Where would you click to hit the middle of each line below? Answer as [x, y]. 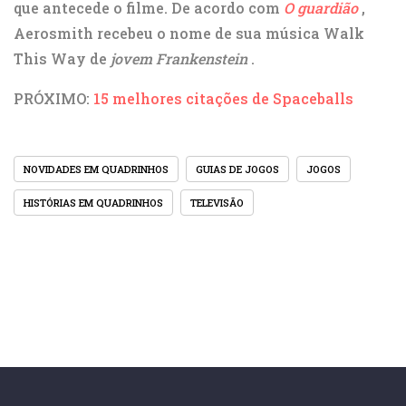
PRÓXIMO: [53, 99]
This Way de [62, 59]
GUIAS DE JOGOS [237, 169]
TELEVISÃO [217, 203]
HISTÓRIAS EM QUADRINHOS [93, 203]
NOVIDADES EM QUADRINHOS [96, 169]
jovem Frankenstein [179, 59]
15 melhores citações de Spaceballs [223, 99]
